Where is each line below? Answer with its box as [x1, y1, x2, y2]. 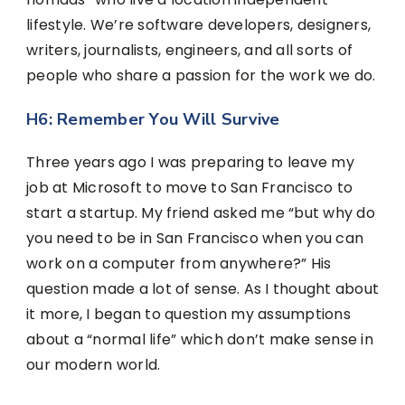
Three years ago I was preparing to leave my [26, 152, 354, 174]
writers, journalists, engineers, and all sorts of [26, 39, 353, 61]
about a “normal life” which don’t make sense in [26, 329, 373, 351]
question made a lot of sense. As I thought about [26, 278, 379, 300]
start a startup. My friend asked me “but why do [26, 202, 375, 224]
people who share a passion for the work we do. [26, 64, 376, 86]
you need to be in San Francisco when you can [26, 228, 363, 250]
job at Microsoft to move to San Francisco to [26, 177, 353, 199]
